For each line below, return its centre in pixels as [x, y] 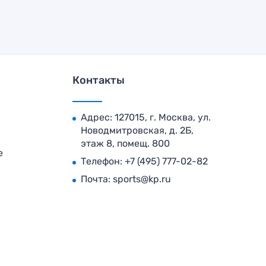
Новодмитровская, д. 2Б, [137, 130]
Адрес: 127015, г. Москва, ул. [145, 117]
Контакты [98, 80]
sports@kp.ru [142, 179]
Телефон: [102, 161]
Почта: [96, 179]
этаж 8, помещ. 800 [125, 143]
